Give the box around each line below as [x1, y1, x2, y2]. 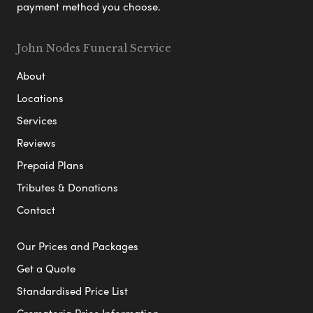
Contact [17, 201, 55, 217]
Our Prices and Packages [17, 238, 138, 254]
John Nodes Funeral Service [17, 41, 171, 54]
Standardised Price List [17, 282, 128, 298]
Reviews [17, 134, 56, 150]
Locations [17, 89, 64, 105]
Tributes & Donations [17, 179, 118, 195]
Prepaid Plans [17, 156, 84, 173]
